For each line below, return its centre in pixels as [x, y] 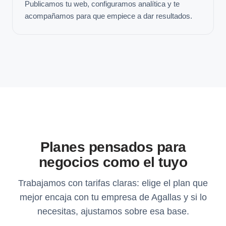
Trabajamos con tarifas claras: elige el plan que [113, 183]
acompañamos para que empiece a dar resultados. [108, 16]
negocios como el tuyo [113, 162]
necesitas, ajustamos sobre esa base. [113, 211]
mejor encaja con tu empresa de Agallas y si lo [113, 197]
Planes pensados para [113, 147]
